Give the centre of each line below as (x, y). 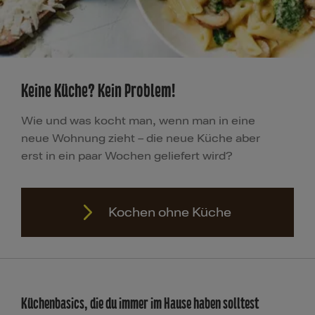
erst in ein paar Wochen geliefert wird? (127, 156)
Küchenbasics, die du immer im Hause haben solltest (140, 304)
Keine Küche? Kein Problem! (98, 91)
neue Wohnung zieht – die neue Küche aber (141, 139)
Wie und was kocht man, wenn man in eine (138, 121)
